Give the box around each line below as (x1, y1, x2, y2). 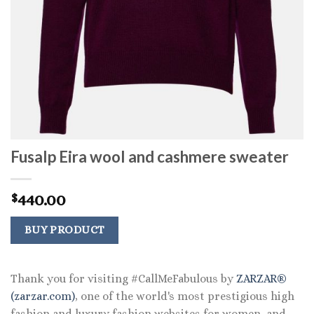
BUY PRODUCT (24, 224, 105, 237)
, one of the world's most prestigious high (75, 289, 294, 303)
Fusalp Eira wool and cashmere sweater (11, 147, 289, 167)
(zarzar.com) (11, 289, 75, 303)
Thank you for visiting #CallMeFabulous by (11, 271, 236, 285)
